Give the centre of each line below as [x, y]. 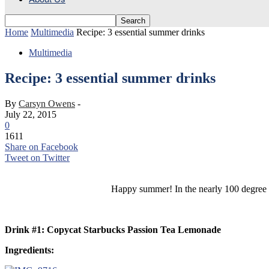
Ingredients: [29, 250]
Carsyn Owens [47, 103]
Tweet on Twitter [37, 157]
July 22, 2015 [31, 114]
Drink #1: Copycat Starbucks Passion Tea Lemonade [113, 229]
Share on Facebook [41, 147]
